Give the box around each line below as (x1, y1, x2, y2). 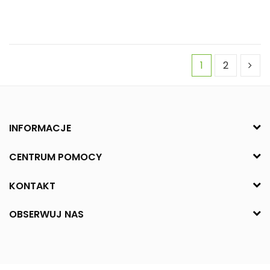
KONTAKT (9, 178, 55, 193)
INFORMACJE (9, 121, 71, 136)
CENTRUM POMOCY (9, 149, 102, 164)
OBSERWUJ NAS (9, 207, 84, 222)
